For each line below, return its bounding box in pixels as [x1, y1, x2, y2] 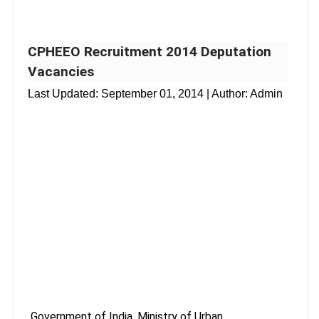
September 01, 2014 [101, 87, 204, 100]
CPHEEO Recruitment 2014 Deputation [28, 43, 271, 60]
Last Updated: [28, 87, 101, 100]
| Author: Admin [204, 87, 283, 100]
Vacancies [28, 63, 94, 80]
